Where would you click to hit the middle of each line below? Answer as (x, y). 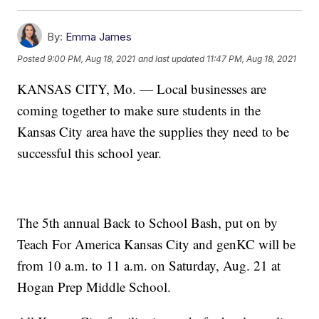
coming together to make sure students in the (139, 110)
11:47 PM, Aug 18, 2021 (252, 59)
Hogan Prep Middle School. (94, 286)
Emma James (99, 36)
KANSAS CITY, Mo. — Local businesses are (142, 88)
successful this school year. (90, 152)
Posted (32, 59)
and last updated (172, 59)
